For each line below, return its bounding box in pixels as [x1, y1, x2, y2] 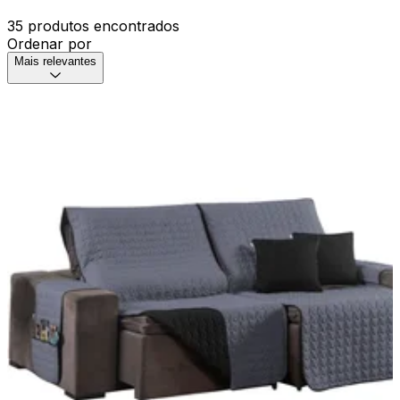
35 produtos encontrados [7, 17, 179, 36]
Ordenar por [7, 35, 92, 54]
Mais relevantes [14, 54, 96, 69]
